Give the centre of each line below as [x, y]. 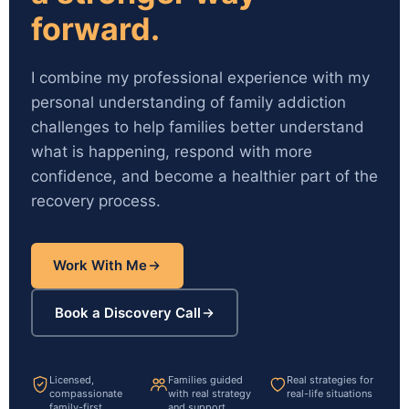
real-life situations [330, 394]
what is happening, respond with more [172, 152]
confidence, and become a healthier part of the [204, 177]
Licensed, [72, 380]
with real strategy [210, 394]
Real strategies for [330, 380]
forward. [95, 29]
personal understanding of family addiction [189, 103]
